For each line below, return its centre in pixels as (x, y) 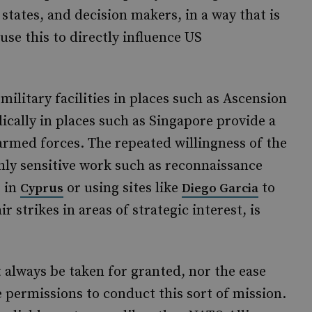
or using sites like (123, 188)
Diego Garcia (220, 188)
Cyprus (42, 188)
